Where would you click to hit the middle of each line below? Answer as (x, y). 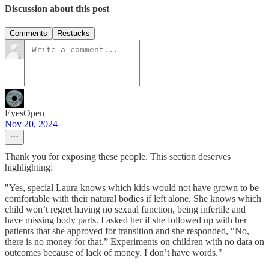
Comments (29, 34)
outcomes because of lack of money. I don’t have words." (113, 253)
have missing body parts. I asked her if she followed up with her (126, 220)
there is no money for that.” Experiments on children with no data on (134, 242)
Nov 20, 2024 (31, 124)
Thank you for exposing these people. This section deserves (118, 157)
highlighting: (29, 168)
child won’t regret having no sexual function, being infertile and (125, 210)
